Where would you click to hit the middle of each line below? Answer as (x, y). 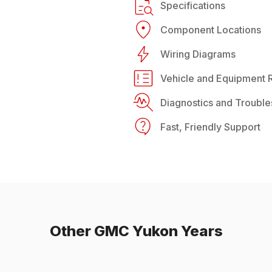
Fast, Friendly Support (210, 127)
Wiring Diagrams (198, 54)
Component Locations (211, 30)
